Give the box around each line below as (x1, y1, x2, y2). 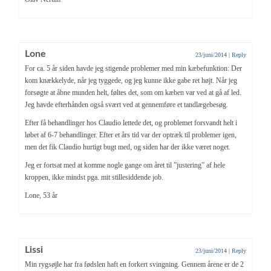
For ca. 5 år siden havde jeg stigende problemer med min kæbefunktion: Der (25, 64, 242, 73)
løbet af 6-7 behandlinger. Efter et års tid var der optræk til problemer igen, (25, 130, 237, 139)
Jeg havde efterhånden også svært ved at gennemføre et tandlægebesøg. (25, 100, 228, 109)
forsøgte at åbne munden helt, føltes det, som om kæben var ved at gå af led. (25, 88, 241, 97)
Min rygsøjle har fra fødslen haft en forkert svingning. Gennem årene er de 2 (25, 260, 244, 269)
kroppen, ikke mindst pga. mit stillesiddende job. (25, 172, 163, 181)
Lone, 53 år (25, 191, 57, 200)
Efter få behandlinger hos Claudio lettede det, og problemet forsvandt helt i (25, 118, 237, 127)
